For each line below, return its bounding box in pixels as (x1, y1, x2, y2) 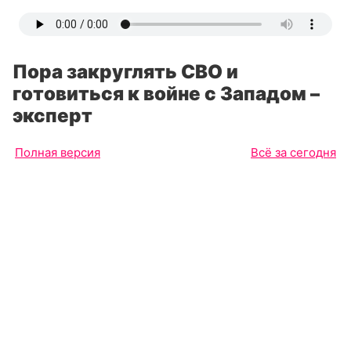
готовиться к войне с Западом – (13, 82, 320, 105)
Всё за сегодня (251, 145, 336, 160)
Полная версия (15, 145, 100, 160)
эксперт (13, 104, 92, 127)
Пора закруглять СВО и (13, 60, 238, 83)
